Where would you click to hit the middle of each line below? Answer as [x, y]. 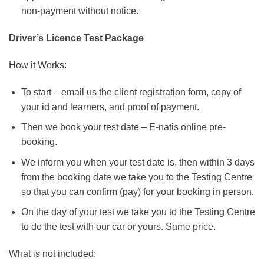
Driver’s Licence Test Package [76, 38]
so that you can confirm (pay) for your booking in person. [137, 192]
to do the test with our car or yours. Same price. [118, 227]
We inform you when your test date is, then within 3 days [138, 162]
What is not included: [52, 254]
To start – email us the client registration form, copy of [131, 92]
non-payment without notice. [80, 11]
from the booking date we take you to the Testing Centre [136, 177]
